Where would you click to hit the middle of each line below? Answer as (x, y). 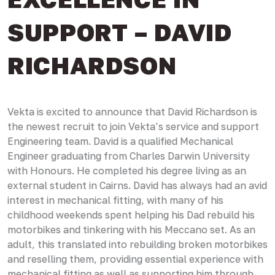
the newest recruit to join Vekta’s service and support (133, 127)
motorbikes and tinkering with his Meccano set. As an (131, 230)
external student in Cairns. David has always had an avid (137, 186)
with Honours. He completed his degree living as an (127, 171)
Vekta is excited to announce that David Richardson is (132, 112)
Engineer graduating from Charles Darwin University (129, 156)
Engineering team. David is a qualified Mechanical (120, 141)
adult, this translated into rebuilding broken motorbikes (137, 245)
